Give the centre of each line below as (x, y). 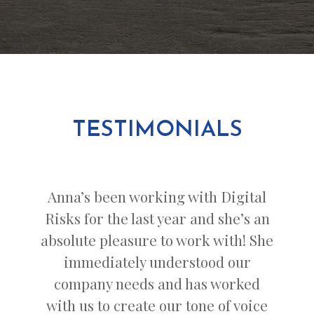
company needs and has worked (157, 284)
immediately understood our (157, 262)
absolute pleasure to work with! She (157, 240)
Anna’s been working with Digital (157, 197)
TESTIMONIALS (157, 130)
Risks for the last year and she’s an (157, 218)
